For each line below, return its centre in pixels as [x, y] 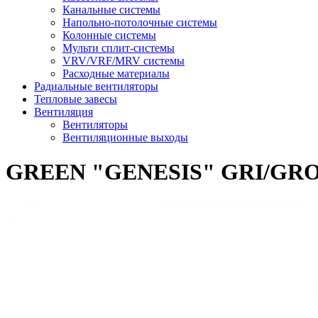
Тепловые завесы [76, 99]
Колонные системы [109, 35]
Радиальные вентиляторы [96, 86]
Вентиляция [64, 112]
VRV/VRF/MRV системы [124, 61]
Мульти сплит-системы [119, 48]
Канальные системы [111, 10]
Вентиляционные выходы [125, 137]
